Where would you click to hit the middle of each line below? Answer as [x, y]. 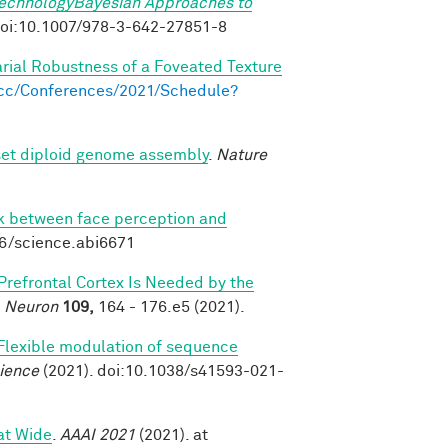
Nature [241, 154]
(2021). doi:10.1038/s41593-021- [161, 370]
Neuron [31, 306]
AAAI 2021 [97, 434]
